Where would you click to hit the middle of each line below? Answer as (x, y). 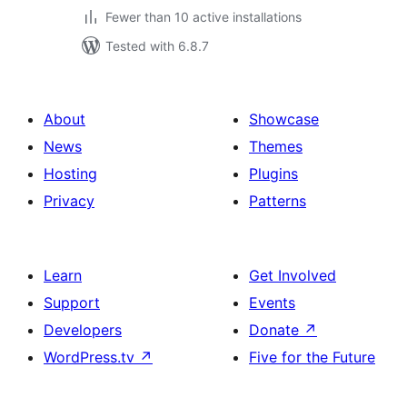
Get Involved (293, 275)
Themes (276, 146)
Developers (83, 330)
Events (272, 303)
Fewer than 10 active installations (203, 17)
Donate (276, 330)
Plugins (273, 174)
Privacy (69, 201)
